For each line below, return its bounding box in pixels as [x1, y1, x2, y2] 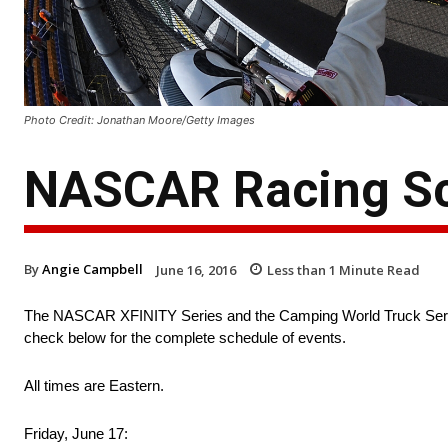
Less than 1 [267, 260, 336, 279]
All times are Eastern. [24, 377, 164, 395]
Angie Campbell [42, 259, 143, 278]
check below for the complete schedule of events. [24, 329, 346, 347]
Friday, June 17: [24, 425, 128, 443]
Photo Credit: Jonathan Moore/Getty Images [24, 112, 255, 127]
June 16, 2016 [156, 260, 236, 279]
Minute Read [336, 260, 420, 279]
